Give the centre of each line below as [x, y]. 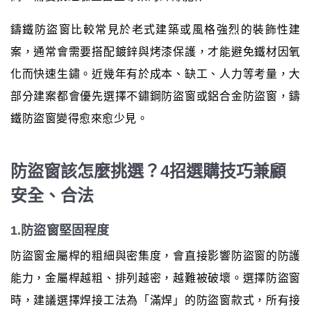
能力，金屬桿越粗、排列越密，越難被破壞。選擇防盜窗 [155, 278]
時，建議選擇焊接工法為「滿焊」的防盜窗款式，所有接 [155, 301]
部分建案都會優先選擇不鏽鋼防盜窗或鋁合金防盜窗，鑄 [155, 96]
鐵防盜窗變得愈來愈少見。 [79, 119]
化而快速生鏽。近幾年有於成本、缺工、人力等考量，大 [155, 74]
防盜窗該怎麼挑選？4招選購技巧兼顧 [148, 171]
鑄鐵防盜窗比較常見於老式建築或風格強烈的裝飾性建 [155, 30]
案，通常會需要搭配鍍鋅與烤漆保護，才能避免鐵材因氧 [155, 52]
